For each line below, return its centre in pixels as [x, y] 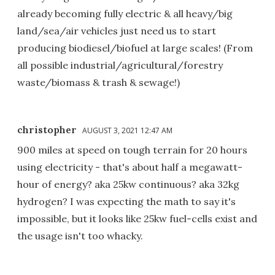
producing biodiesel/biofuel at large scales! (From [135, 48]
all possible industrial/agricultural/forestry [120, 65]
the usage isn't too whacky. [80, 236]
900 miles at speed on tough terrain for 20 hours [132, 150]
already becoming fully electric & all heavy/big [125, 14]
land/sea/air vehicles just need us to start [117, 31]
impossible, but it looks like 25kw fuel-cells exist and [137, 219]
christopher [47, 130]
